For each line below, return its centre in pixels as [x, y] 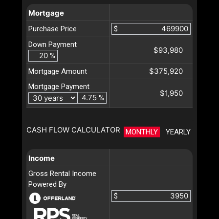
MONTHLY [142, 132]
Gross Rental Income [62, 174]
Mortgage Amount [58, 72]
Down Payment [53, 45]
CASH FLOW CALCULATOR [73, 130]
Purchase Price [53, 29]
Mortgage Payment [59, 87]
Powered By [47, 185]
